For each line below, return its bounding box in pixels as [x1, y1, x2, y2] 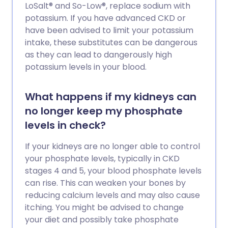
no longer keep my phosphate [25, 104, 183, 118]
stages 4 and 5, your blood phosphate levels [25, 165, 202, 177]
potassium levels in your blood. [25, 61, 147, 73]
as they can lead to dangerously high [25, 49, 172, 61]
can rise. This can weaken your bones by [25, 177, 186, 189]
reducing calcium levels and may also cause [25, 189, 200, 201]
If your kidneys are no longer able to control [25, 140, 200, 152]
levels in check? [25, 118, 106, 132]
